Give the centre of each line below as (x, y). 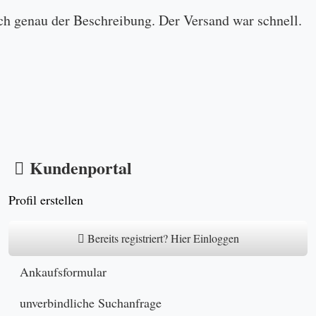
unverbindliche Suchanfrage (91, 302)
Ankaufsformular (63, 271)
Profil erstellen (46, 199)
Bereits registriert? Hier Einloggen (162, 238)
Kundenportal (81, 167)
